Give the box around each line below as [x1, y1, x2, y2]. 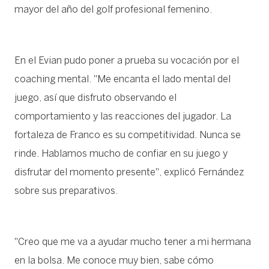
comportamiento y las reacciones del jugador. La [14, 110, 231, 122]
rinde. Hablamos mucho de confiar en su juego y [14, 148, 228, 160]
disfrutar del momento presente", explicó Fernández [14, 166, 244, 178]
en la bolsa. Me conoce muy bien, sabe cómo [14, 255, 214, 267]
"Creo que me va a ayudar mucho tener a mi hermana [14, 236, 251, 248]
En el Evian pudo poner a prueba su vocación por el [14, 55, 239, 67]
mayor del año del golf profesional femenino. [14, 4, 212, 16]
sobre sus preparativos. [14, 185, 118, 197]
